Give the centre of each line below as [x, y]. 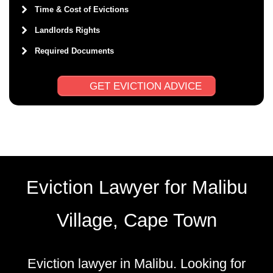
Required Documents [74, 51]
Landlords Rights [67, 30]
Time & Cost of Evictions [82, 10]
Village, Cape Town [136, 220]
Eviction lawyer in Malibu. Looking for [136, 263]
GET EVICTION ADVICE [144, 87]
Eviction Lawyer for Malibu [136, 187]
